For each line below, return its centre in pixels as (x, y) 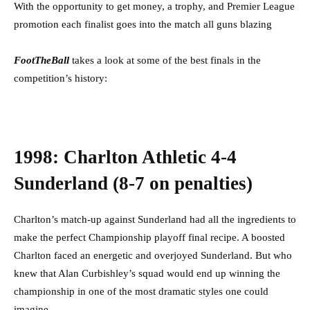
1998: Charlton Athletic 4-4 (125, 157)
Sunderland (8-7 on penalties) (133, 184)
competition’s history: (61, 79)
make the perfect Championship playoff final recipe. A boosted (149, 238)
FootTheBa (39, 61)
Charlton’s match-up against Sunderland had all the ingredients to (155, 220)
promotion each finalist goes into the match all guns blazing (143, 25)
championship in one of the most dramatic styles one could (141, 292)
